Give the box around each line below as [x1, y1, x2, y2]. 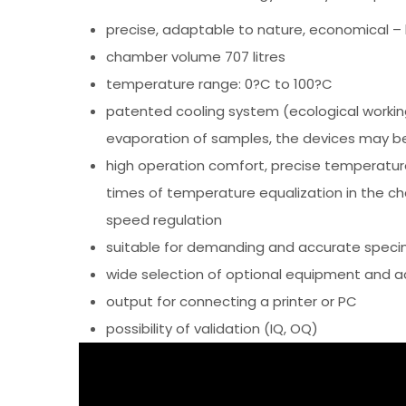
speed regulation [106, 209, 222, 229]
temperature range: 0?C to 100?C [106, 73, 333, 93]
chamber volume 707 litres [106, 46, 285, 66]
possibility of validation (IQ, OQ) [106, 318, 318, 338]
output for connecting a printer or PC [106, 291, 357, 311]
